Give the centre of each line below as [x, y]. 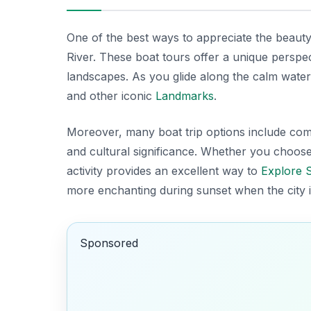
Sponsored [109, 243]
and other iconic [111, 95]
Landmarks [185, 95]
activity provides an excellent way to [164, 170]
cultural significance [142, 151]
